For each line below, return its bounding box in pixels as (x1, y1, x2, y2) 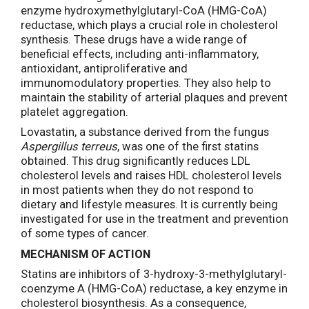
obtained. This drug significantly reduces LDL (21, 154, 250, 168)
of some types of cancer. (21, 227, 149, 241)
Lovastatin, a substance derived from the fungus (21, 126, 269, 139)
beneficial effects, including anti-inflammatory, (21, 48, 259, 61)
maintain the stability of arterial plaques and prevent (21, 91, 288, 104)
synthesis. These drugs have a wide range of (21, 33, 248, 46)
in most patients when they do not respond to (21, 183, 254, 197)
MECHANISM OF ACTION (21, 247, 150, 261)
